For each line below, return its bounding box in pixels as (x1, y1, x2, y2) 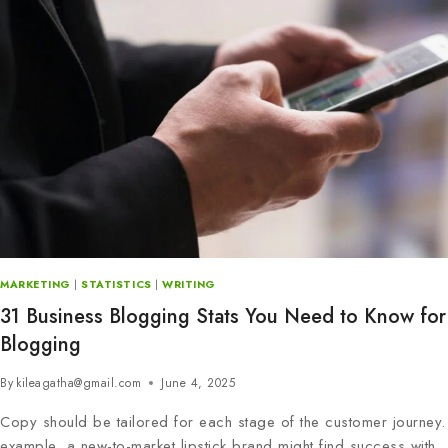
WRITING (162, 277, 216, 293)
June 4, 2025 (161, 373, 236, 392)
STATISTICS (81, 277, 152, 293)
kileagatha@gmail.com (16, 373, 142, 392)
